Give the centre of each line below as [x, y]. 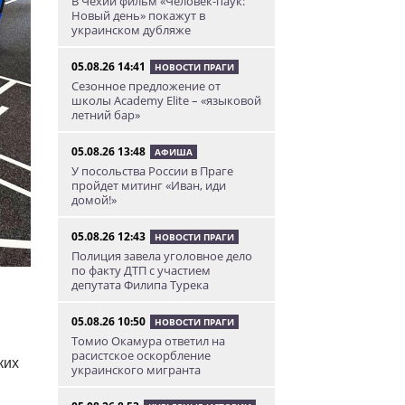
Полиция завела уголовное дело [161, 256]
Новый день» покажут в [138, 15]
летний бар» [105, 115]
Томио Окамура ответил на [148, 341]
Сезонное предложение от [146, 86]
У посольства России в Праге [152, 171]
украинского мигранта [136, 370]
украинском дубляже [131, 30]
